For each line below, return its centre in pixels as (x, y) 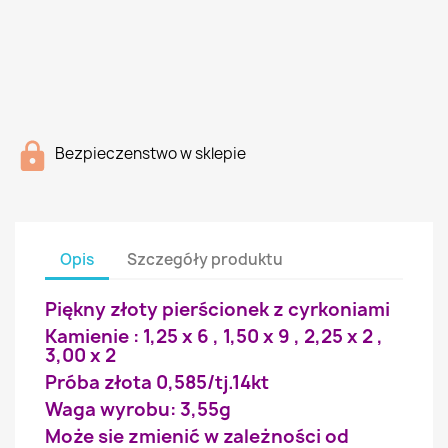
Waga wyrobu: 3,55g (138, 409)
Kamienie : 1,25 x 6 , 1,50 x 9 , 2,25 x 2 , (214, 336)
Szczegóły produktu (205, 259)
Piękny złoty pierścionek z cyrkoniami (217, 309)
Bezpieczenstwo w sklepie (150, 153)
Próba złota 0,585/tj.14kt (157, 382)
